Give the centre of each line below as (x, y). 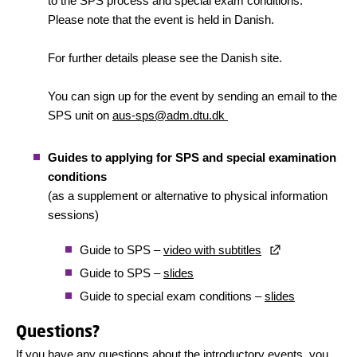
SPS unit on (80, 115)
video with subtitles (212, 250)
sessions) (73, 215)
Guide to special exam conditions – (172, 296)
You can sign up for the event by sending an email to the (192, 96)
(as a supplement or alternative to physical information (188, 196)
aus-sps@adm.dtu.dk (170, 115)
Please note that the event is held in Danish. (161, 20)
